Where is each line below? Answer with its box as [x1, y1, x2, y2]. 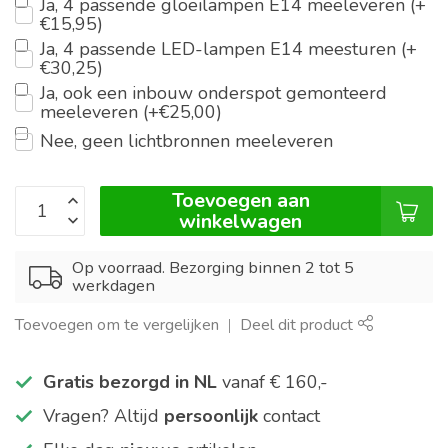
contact [258, 404, 320, 429]
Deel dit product [240, 314, 357, 337]
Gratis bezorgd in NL [43, 370, 217, 395]
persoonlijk [164, 404, 258, 429]
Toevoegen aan [171, 187, 310, 215]
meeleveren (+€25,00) [40, 100, 222, 125]
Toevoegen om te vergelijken [15, 314, 219, 337]
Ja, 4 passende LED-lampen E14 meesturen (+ [40, 37, 417, 62]
